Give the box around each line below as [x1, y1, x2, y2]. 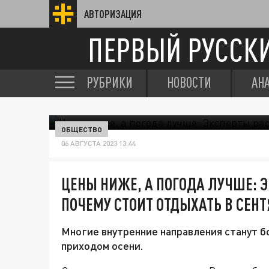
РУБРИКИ [86, 74, 133, 91]
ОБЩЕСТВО [61, 125, 102, 133]
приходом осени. [61, 239, 143, 252]
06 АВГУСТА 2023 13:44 [61, 139, 135, 148]
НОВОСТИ [167, 74, 211, 91]
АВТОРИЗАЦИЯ [84, 8, 142, 20]
